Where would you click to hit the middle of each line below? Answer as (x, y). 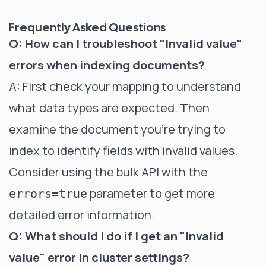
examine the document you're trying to (117, 129)
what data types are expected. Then (109, 107)
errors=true (48, 193)
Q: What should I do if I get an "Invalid (116, 236)
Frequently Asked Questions (87, 27)
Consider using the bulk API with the (108, 172)
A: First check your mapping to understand (125, 86)
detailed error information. (82, 214)
